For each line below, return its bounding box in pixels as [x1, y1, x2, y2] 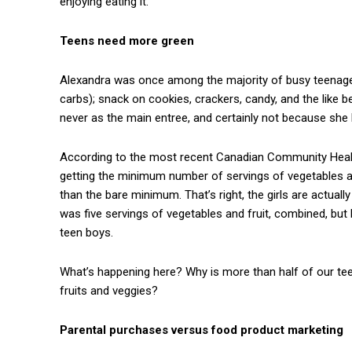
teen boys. [60, 225, 113, 240]
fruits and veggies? [60, 283, 158, 298]
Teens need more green [60, 33, 194, 48]
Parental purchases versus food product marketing [60, 322, 343, 337]
